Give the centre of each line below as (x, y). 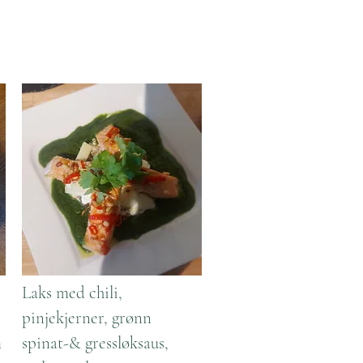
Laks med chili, (72, 293)
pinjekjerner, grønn (87, 318)
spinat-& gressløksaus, (95, 343)
